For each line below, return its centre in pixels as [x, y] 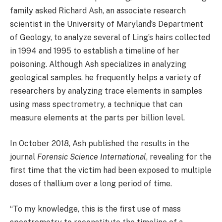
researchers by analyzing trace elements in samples [106, 91]
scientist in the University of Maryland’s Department [107, 24]
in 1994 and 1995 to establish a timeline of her [95, 51]
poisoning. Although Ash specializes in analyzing [98, 64]
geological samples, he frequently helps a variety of [106, 78]
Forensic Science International [92, 157]
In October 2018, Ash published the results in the [100, 143]
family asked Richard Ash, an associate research [98, 11]
